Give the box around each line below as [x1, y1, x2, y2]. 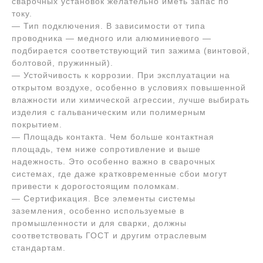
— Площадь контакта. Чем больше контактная [12, 132, 214, 141]
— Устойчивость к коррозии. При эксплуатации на [12, 70, 230, 80]
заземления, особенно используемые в [12, 206, 184, 215]
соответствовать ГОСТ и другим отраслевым [12, 231, 207, 240]
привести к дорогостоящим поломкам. [12, 181, 180, 191]
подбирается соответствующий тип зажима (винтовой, [12, 46, 250, 55]
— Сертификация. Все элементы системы [12, 194, 195, 203]
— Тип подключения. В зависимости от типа [12, 21, 205, 31]
